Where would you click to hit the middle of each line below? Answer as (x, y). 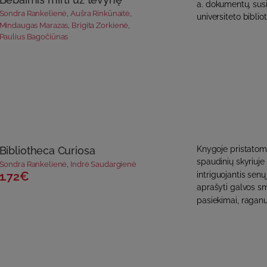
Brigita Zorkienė (100, 25)
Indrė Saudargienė (103, 164)
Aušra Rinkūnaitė (100, 14)
